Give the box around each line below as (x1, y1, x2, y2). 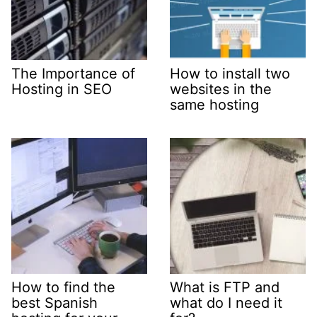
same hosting (170, 96, 259, 114)
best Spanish (11, 294, 98, 312)
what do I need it (170, 294, 282, 312)
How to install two (170, 65, 290, 83)
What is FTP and (170, 279, 279, 296)
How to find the (11, 279, 115, 296)
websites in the (170, 81, 272, 98)
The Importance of (11, 65, 135, 83)
